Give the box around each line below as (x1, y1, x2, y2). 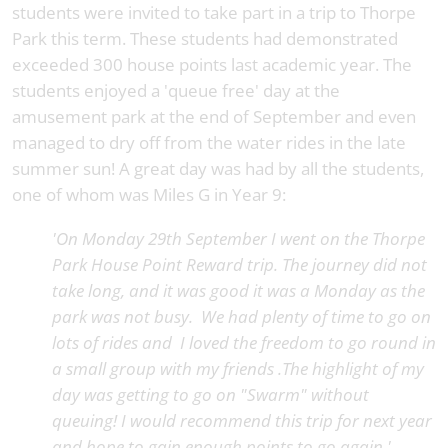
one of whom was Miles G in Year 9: (12, 182, 286, 206)
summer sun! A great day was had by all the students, (12, 156, 424, 180)
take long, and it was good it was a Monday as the (52, 278, 425, 302)
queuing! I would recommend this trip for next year (52, 408, 432, 432)
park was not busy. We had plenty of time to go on (52, 304, 431, 328)
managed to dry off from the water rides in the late (12, 130, 406, 154)
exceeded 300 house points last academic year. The (12, 52, 412, 76)
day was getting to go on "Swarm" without (52, 382, 369, 406)
